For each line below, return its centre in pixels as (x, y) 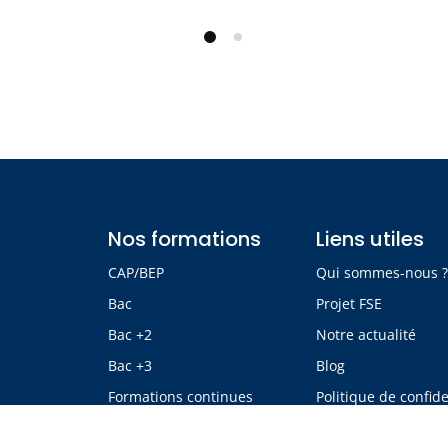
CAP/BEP (135, 273)
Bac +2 (129, 335)
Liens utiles (370, 239)
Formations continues (180, 397)
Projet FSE (349, 304)
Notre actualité (366, 335)
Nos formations (184, 239)
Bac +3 (129, 366)
